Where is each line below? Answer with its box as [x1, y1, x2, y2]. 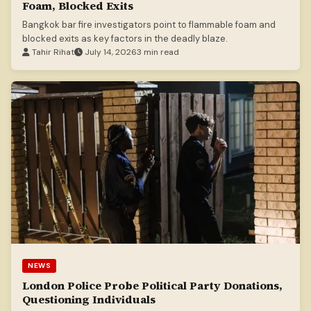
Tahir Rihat [30, 47, 74, 58]
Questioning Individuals [22, 292, 155, 308]
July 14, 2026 [83, 47, 137, 58]
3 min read [137, 47, 179, 58]
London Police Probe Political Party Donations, [22, 278, 283, 294]
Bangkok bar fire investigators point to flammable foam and [22, 19, 276, 31]
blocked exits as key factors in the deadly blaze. [22, 33, 228, 45]
